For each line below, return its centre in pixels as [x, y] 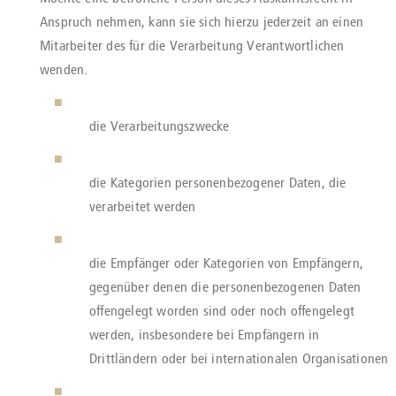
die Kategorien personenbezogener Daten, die [218, 183]
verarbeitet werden [143, 206]
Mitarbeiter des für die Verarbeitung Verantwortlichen [192, 46]
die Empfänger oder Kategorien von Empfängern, [227, 263]
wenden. [64, 69]
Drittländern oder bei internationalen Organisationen [239, 358]
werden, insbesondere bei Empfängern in [205, 335]
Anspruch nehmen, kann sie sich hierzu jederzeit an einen [202, 22]
